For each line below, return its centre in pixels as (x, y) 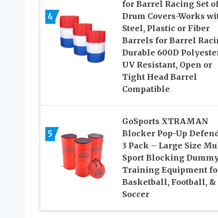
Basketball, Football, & (169, 182)
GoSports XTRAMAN (165, 121)
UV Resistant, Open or (167, 65)
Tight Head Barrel (159, 77)
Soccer (136, 194)
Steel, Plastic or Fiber (166, 28)
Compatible (146, 89)
